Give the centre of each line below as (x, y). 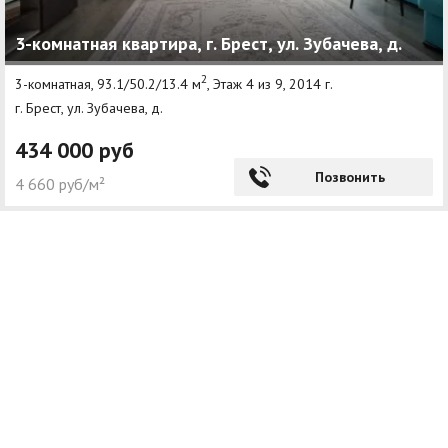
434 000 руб (74, 149)
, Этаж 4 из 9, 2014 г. (270, 83)
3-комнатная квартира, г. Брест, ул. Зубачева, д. (208, 44)
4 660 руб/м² (60, 183)
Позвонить (349, 176)
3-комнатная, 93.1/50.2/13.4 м (108, 83)
